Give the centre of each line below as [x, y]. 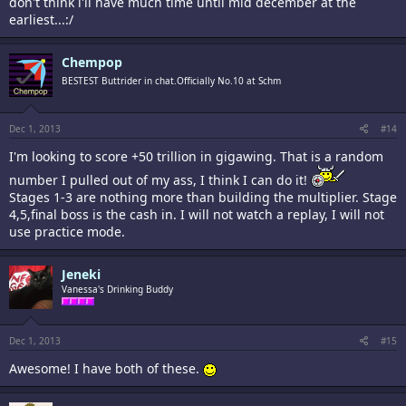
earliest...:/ [41, 19]
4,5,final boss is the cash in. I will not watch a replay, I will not [197, 214]
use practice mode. [67, 231]
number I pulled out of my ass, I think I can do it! [160, 179]
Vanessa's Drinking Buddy [117, 289]
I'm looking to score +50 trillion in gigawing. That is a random [196, 156]
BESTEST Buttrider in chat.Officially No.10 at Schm [171, 80]
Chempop [92, 62]
